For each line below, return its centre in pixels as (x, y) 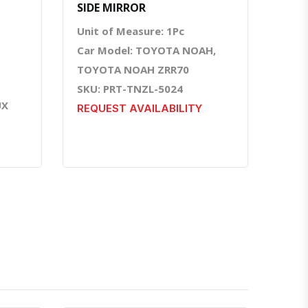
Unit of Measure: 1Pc (131, 31)
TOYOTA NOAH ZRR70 (133, 69)
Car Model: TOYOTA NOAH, (146, 50)
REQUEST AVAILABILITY (140, 108)
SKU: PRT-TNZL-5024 (130, 88)
